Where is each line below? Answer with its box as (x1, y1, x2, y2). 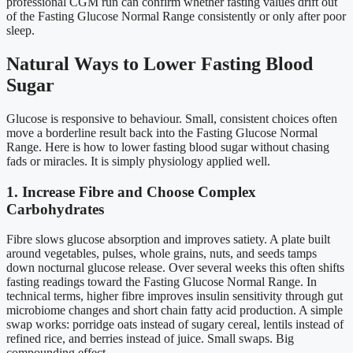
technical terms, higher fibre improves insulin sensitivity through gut (6, 289, 343, 303)
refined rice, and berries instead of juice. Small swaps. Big (6, 332, 294, 346)
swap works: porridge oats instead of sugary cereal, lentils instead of (6, 318, 344, 332)
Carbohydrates (6, 200, 104, 217)
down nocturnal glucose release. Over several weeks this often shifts (6, 261, 344, 275)
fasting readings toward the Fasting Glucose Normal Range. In (6, 275, 317, 289)
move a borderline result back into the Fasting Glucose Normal (6, 125, 318, 139)
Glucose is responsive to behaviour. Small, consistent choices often (6, 111, 337, 125)
